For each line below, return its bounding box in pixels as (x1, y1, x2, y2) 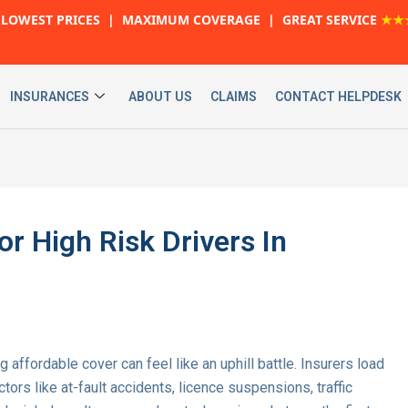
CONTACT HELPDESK (274, 88, 402, 104)
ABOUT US (127, 88, 192, 104)
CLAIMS (209, 88, 257, 104)
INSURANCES (9, 88, 89, 104)
